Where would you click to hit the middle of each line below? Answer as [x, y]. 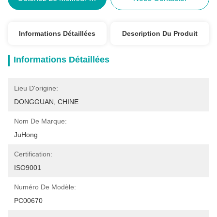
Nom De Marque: [40, 121]
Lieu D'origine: [36, 88]
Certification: [33, 154]
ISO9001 [28, 168]
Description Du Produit [160, 33]
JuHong [26, 135]
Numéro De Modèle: [45, 187]
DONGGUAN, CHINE [46, 102]
